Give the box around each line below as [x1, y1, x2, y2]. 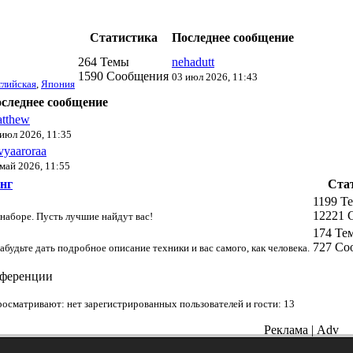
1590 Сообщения [78, 69, 169, 83]
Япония [41, 77, 75, 90]
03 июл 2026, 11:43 [172, 70, 258, 83]
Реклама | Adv [264, 322, 339, 336]
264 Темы [78, 54, 129, 69]
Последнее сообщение [172, 30, 294, 44]
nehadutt [172, 54, 214, 69]
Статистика [89, 30, 158, 44]
